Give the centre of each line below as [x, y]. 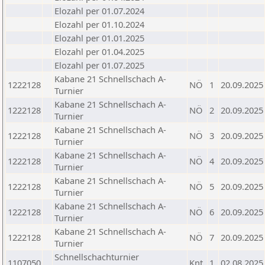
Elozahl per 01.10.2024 [99, 24]
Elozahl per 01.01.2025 [99, 38]
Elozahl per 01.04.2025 [99, 51]
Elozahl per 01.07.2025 [99, 65]
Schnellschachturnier [97, 257]
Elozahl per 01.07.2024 [99, 11]
